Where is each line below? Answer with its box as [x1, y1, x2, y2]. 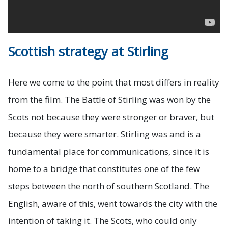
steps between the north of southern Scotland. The [8, 180, 209, 192]
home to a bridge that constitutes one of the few [8, 162, 200, 175]
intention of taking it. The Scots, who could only [8, 214, 197, 226]
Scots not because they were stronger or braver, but [8, 110, 214, 123]
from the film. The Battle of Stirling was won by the [8, 93, 211, 105]
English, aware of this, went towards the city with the [8, 197, 217, 209]
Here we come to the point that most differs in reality [8, 76, 219, 88]
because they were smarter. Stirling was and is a [8, 128, 201, 140]
